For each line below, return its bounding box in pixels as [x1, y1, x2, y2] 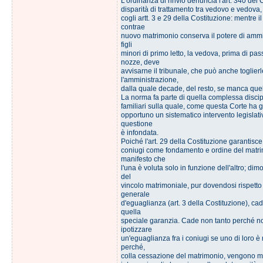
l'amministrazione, [120, 76, 178, 84]
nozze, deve [120, 58, 160, 66]
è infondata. [120, 129, 159, 137]
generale [120, 190, 150, 198]
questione [120, 120, 153, 128]
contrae [120, 23, 145, 31]
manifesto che [120, 155, 166, 163]
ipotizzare [120, 225, 152, 234]
